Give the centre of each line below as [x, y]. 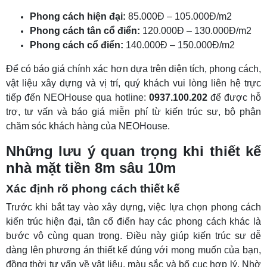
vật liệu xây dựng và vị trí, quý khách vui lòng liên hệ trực [133, 83]
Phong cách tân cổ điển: [85, 31]
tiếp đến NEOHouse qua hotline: [77, 98]
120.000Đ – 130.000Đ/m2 [196, 31]
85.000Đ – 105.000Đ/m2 [179, 17]
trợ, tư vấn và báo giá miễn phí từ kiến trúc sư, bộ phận [133, 112]
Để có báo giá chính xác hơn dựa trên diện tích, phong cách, [133, 69]
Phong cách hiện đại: [78, 17]
